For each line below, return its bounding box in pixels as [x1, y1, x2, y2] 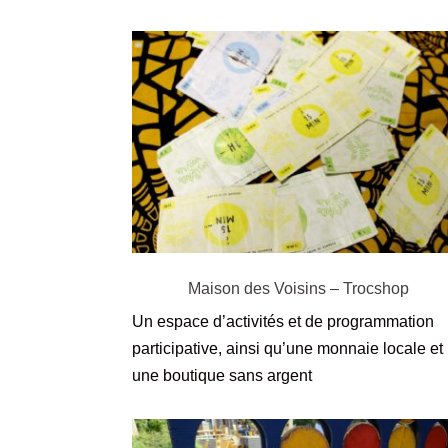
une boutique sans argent [132, 366, 312, 384]
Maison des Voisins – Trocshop [188, 279, 410, 297]
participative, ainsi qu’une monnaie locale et [132, 339, 443, 357]
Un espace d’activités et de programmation [132, 312, 434, 330]
